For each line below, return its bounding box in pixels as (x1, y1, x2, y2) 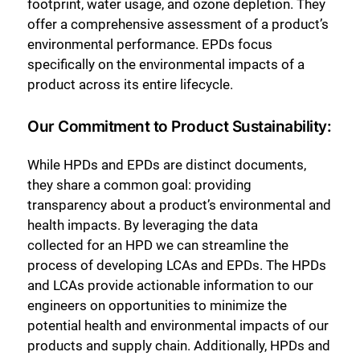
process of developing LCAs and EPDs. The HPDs (27, 257, 326, 274)
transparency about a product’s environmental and (27, 197, 331, 214)
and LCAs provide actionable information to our (27, 277, 313, 294)
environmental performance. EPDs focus (27, 35, 272, 52)
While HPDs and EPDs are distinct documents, (27, 157, 306, 174)
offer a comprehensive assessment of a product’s (27, 15, 329, 32)
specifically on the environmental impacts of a (27, 55, 305, 72)
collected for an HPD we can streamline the (27, 237, 288, 254)
